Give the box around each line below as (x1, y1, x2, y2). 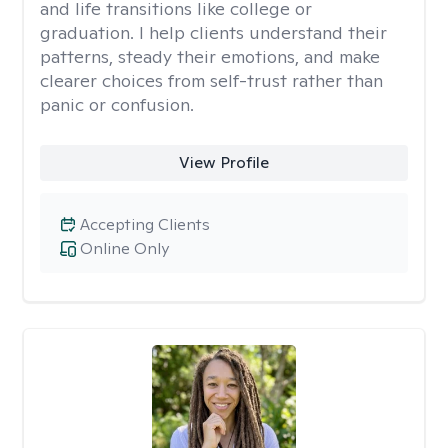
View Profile (178, 152, 269, 173)
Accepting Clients (80, 214, 210, 235)
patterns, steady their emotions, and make (40, 45, 380, 68)
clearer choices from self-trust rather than (40, 69, 383, 92)
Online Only (80, 238, 169, 259)
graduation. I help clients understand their (40, 21, 387, 44)
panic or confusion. (40, 93, 194, 116)
